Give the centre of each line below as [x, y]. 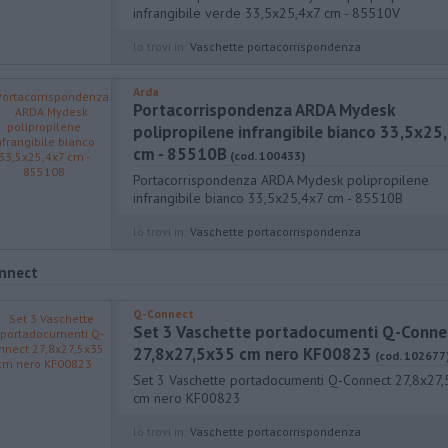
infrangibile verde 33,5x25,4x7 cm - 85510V [266, 13]
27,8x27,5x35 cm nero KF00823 [252, 354]
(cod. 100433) [267, 155]
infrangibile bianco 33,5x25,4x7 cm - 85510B [268, 198]
